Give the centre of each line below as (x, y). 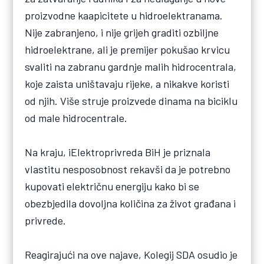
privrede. (46, 221)
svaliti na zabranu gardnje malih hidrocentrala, (131, 67)
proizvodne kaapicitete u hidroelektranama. (124, 16)
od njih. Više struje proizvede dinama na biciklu (131, 101)
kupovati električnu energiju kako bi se (112, 187)
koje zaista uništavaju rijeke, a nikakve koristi (127, 84)
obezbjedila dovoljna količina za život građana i (131, 204)
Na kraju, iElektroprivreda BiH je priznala (118, 152)
